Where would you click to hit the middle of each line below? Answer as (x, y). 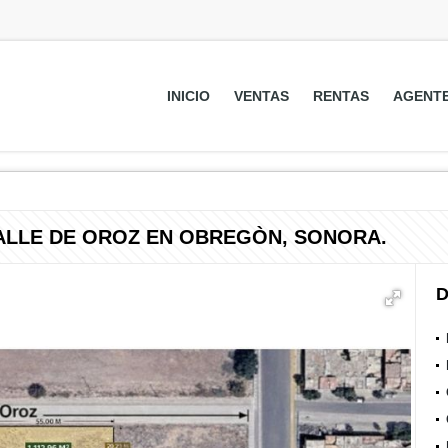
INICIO (188, 96)
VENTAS (261, 96)
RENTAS (340, 96)
